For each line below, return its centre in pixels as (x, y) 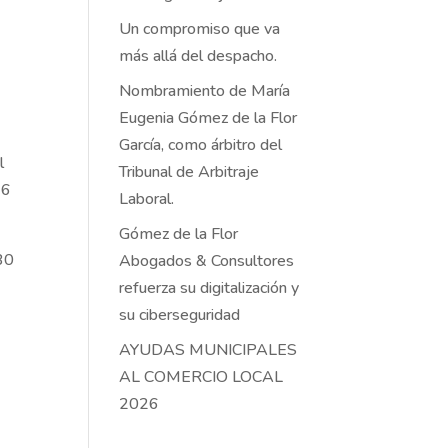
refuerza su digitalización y (209, 288)
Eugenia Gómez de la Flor (208, 118)
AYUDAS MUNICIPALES (208, 350)
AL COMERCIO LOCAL (201, 377)
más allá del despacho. (198, 56)
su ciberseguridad (180, 315)
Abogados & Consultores (207, 261)
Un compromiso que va (200, 29)
